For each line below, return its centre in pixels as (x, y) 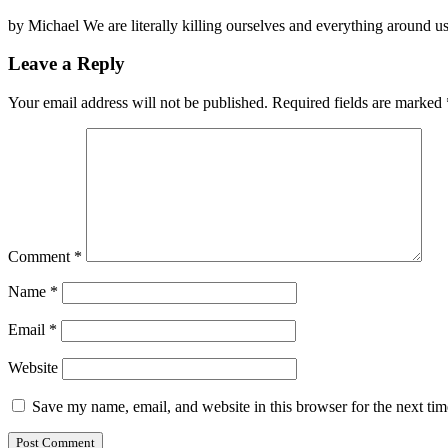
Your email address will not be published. (138, 103)
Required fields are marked (359, 103)
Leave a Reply (66, 64)
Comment (41, 257)
